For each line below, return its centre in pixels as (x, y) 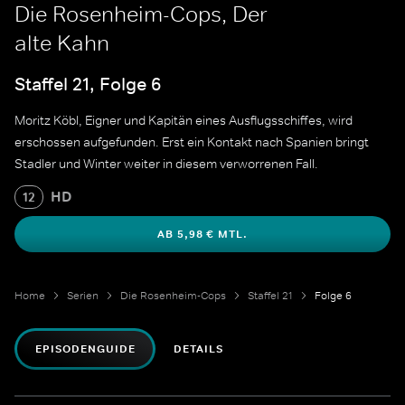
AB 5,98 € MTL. (202, 235)
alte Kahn (62, 43)
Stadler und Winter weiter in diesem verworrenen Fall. (166, 164)
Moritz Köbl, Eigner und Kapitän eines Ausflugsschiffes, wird (184, 121)
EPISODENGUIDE (85, 349)
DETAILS (199, 349)
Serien (83, 296)
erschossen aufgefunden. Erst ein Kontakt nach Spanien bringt (192, 142)
